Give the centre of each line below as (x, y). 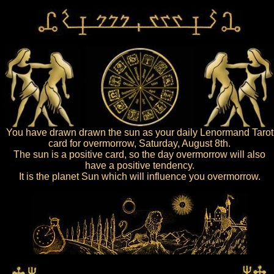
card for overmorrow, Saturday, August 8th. (139, 143)
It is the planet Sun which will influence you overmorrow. (139, 176)
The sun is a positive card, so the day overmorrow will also (139, 154)
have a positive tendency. (139, 165)
